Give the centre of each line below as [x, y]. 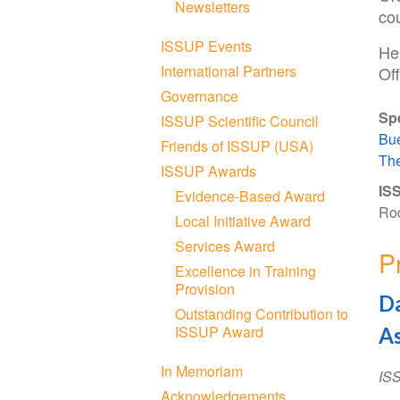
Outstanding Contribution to [262, 313]
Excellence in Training [246, 271]
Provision [205, 288]
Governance [200, 96]
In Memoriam [202, 371]
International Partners [229, 71]
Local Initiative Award [243, 221]
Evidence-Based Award [250, 196]
